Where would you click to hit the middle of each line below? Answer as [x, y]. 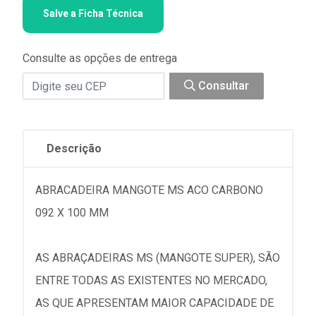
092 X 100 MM [72, 213]
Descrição [74, 148]
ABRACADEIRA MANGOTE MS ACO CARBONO [149, 190]
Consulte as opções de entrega [100, 58]
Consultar [222, 86]
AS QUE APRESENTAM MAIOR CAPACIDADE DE [154, 303]
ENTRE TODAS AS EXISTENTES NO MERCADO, [151, 280]
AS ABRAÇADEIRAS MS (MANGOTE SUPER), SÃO [158, 258]
